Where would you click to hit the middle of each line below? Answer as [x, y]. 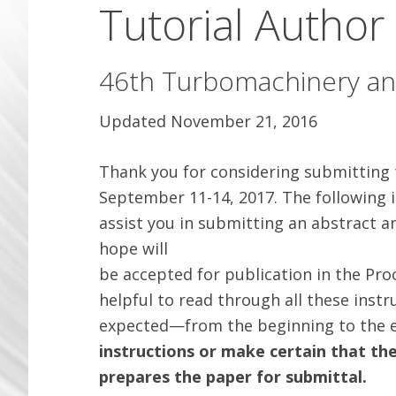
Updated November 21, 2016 [208, 121]
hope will [133, 248]
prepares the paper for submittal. [233, 377]
